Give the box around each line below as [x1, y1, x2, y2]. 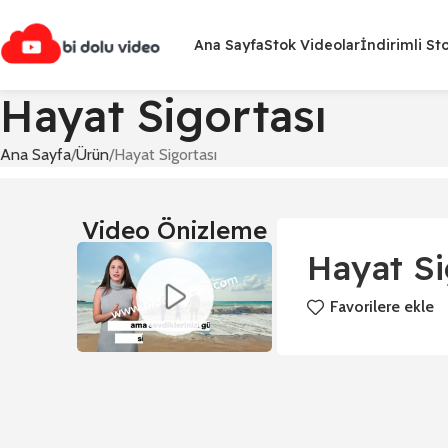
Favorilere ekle [330, 297, 435, 317]
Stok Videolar [264, 36, 360, 54]
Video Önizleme [82, 215, 268, 245]
